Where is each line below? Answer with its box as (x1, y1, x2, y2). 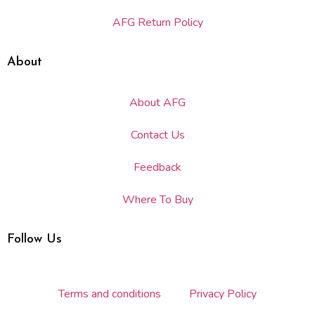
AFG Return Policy (112, 15, 203, 30)
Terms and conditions (58, 286, 161, 302)
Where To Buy (122, 192, 193, 207)
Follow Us (7, 233, 62, 246)
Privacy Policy (189, 286, 257, 302)
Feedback (134, 160, 181, 175)
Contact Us (130, 127, 185, 143)
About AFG (129, 95, 186, 110)
